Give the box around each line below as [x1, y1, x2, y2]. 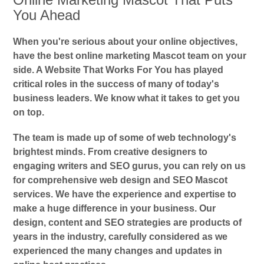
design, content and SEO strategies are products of [13, 217, 242, 228]
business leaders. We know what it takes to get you [13, 93, 240, 104]
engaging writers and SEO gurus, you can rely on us [13, 161, 246, 171]
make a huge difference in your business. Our [13, 203, 216, 214]
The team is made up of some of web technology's [13, 133, 237, 143]
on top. [13, 107, 45, 118]
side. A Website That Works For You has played [13, 65, 224, 75]
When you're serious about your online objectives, [13, 37, 238, 47]
